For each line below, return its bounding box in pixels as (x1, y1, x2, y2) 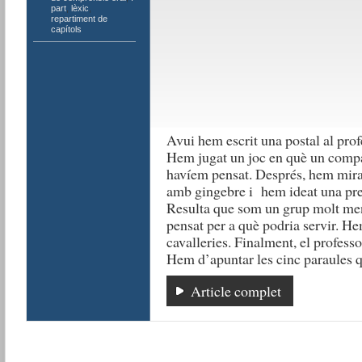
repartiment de (50, 14, 107, 23)
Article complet (190, 281, 281, 301)
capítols (50, 24, 82, 34)
